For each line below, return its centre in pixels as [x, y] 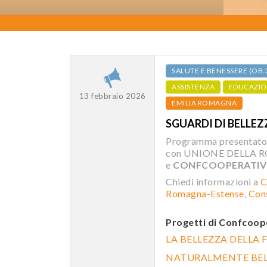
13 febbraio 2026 [112, 96]
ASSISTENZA [193, 87]
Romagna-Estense [205, 193]
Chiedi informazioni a [213, 181]
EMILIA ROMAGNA [204, 103]
